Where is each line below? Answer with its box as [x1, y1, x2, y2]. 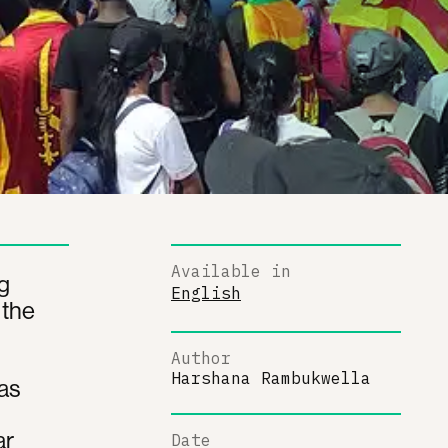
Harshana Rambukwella [171, 367, 371, 388]
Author [171, 347, 231, 368]
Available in [171, 260, 291, 281]
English [171, 283, 241, 303]
